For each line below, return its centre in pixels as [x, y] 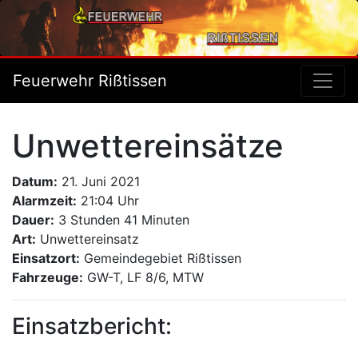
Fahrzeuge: [48, 277]
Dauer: [33, 220]
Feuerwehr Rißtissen [90, 81]
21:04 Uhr [110, 201]
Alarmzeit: [44, 201]
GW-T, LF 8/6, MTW [145, 277]
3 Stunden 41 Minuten [124, 220]
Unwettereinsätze [148, 146]
